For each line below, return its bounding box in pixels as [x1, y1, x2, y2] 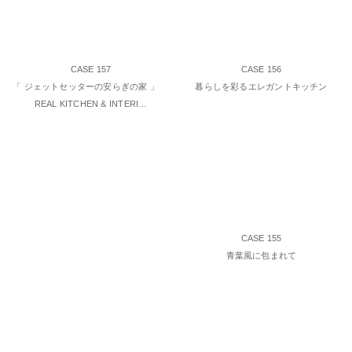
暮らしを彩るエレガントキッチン [195, 82, 328, 92]
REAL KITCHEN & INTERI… [34, 99, 148, 109]
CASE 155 [240, 233, 282, 243]
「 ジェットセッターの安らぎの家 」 [13, 82, 169, 92]
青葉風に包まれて [225, 250, 297, 260]
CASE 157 [70, 64, 112, 75]
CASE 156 [240, 64, 282, 75]
